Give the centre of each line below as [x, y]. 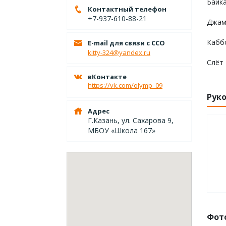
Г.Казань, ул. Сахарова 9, [131, 120]
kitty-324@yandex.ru [119, 52]
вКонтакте [107, 77]
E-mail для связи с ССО [126, 43]
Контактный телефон [127, 9]
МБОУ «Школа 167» [122, 130]
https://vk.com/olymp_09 [125, 85]
